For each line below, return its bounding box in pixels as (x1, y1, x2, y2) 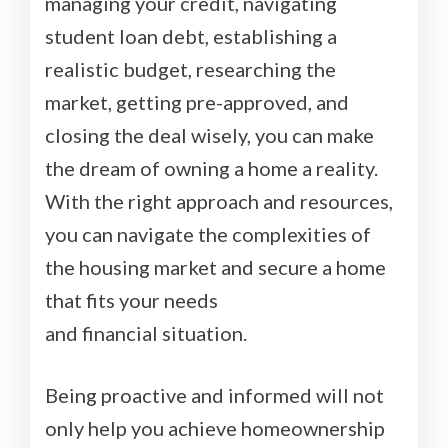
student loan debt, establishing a (45, 24, 337, 49)
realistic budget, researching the (45, 57, 336, 82)
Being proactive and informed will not (45, 383, 384, 408)
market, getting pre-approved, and (45, 90, 349, 115)
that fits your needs (45, 288, 218, 313)
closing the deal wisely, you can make (45, 123, 374, 148)
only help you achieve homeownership (45, 416, 385, 441)
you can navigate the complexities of (45, 222, 371, 247)
